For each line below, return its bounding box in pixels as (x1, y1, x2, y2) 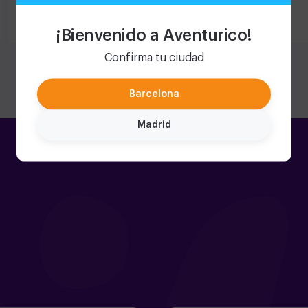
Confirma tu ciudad (104, 52, 204, 63)
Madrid (137, 120, 171, 130)
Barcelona (129, 89, 179, 99)
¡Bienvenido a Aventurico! (56, 26, 252, 43)
